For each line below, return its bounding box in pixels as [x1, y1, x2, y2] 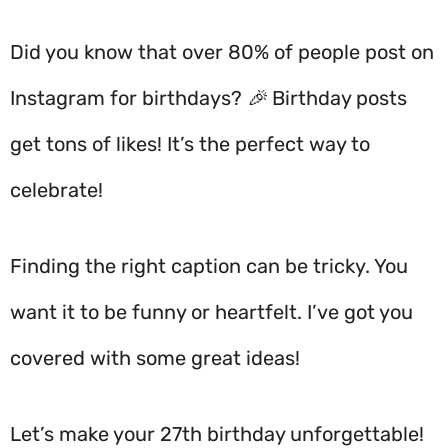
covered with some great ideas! [10, 346, 300, 370]
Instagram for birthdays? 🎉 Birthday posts [10, 86, 407, 110]
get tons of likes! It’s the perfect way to [10, 132, 370, 156]
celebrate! [10, 178, 103, 202]
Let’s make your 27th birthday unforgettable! [10, 422, 424, 446]
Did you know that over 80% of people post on [10, 40, 434, 64]
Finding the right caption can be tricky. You [10, 254, 408, 278]
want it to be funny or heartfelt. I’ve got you [10, 300, 413, 324]
